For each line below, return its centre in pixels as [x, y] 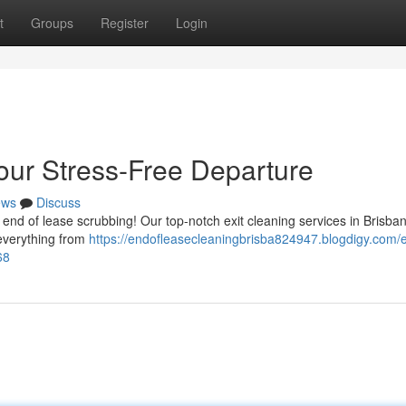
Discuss [58, 202]
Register [125, 23]
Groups [52, 23]
